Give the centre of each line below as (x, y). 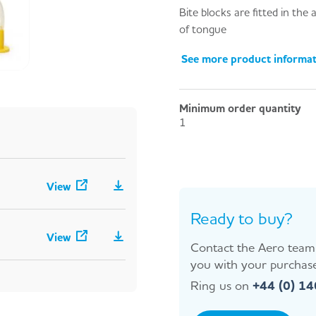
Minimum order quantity (240, 108)
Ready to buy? (242, 218)
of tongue (203, 29)
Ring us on (220, 285)
